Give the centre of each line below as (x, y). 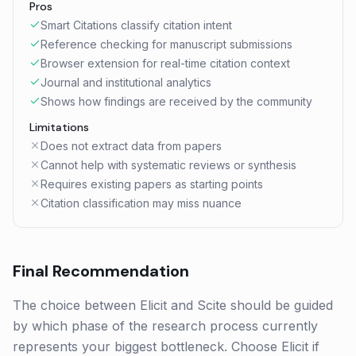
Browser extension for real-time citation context (165, 63)
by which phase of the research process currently (165, 326)
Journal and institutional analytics (126, 82)
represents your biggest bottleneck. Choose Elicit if (166, 346)
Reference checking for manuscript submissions (166, 44)
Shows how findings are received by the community (176, 101)
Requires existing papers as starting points (152, 184)
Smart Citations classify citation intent (136, 25)
